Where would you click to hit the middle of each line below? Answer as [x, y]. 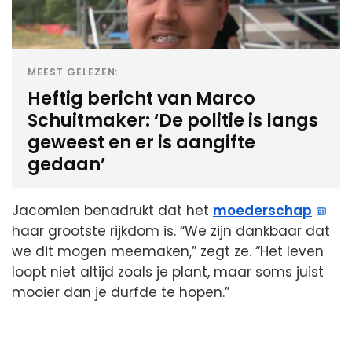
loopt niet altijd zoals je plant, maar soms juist [168, 271]
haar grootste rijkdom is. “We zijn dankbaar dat [171, 231]
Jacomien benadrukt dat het [112, 210]
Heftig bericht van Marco [141, 98]
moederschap [262, 210]
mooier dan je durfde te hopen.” [121, 292]
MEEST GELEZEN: [73, 71]
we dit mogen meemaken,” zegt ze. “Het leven [168, 251]
